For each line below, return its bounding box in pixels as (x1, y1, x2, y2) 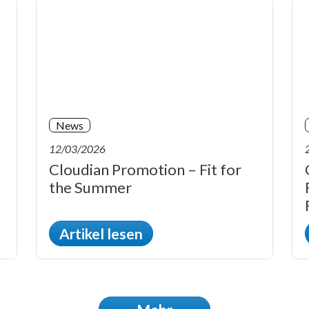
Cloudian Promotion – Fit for (49, 159, 241, 179)
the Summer (49, 177, 132, 197)
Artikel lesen (59, 224, 143, 242)
